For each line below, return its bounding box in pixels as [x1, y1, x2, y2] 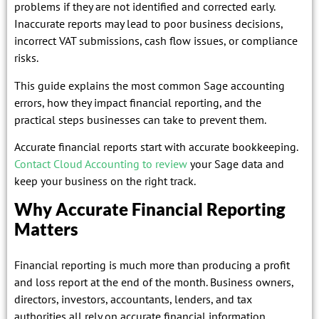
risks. [14, 51, 38, 66]
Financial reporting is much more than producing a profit [14, 258, 290, 273]
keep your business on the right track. [14, 174, 196, 189]
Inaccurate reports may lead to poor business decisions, [14, 16, 283, 31]
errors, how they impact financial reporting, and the [14, 95, 261, 110]
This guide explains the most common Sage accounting [14, 78, 285, 93]
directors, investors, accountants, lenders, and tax [14, 292, 252, 307]
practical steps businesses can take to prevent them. [14, 112, 266, 127]
